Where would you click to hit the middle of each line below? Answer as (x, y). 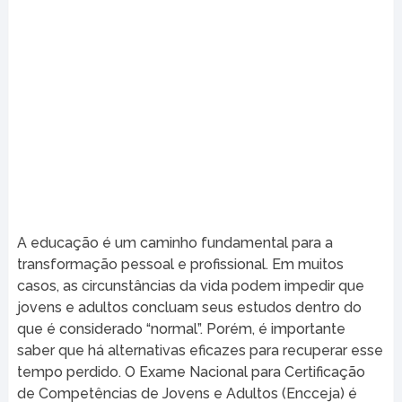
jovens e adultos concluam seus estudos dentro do (189, 307)
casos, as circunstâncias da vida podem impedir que (190, 285)
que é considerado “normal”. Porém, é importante (181, 328)
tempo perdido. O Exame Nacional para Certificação (191, 371)
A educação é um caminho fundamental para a (175, 242)
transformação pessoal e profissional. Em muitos (180, 264)
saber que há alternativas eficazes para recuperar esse (200, 350)
